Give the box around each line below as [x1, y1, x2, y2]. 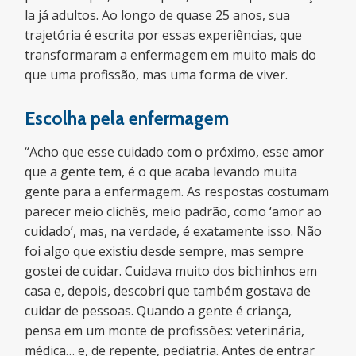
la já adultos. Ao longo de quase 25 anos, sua [25, 6, 291, 24]
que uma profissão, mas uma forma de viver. [25, 66, 288, 83]
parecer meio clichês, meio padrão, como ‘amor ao [25, 203, 323, 220]
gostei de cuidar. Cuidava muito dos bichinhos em [25, 262, 318, 280]
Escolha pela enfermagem [25, 107, 230, 130]
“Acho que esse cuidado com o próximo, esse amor [25, 143, 325, 161]
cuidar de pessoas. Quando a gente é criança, [25, 302, 292, 319]
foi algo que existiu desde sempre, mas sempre [25, 242, 304, 260]
